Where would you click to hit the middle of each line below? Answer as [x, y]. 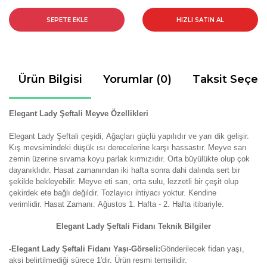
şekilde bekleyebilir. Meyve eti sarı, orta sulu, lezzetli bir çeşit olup [124, 181]
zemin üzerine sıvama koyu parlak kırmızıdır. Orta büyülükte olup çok [129, 159]
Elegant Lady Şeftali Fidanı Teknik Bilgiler [133, 226]
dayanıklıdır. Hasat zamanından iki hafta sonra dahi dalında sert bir [125, 170]
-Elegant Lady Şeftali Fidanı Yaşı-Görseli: [85, 249]
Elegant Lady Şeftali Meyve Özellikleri [79, 114]
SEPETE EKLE [67, 20]
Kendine [202, 193]
